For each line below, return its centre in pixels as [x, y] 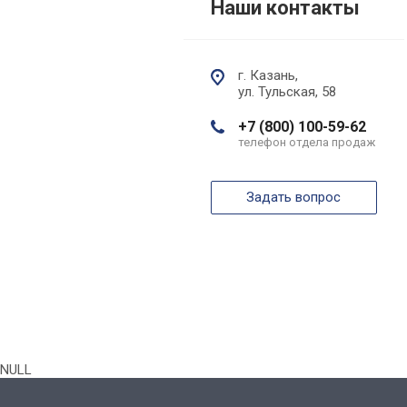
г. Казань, [268, 76]
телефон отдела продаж [307, 143]
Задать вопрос [294, 198]
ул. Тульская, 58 [287, 92]
